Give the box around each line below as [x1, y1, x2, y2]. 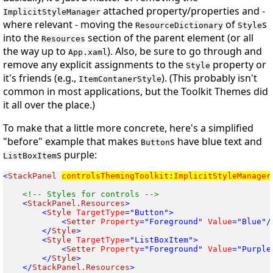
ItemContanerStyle [79, 74, 161, 84]
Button [141, 138, 170, 147]
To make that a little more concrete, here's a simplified [3, 121, 253, 135]
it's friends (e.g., [3, 71, 79, 85]
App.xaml [68, 48, 107, 57]
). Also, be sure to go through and [107, 44, 262, 58]
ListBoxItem [3, 151, 57, 161]
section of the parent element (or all [85, 31, 253, 45]
